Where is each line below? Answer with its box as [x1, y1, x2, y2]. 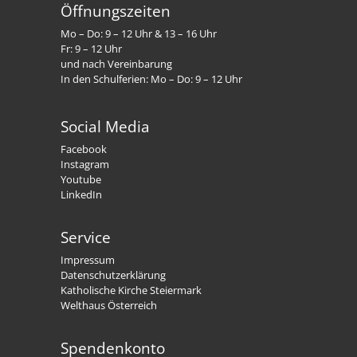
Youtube [61, 172, 102, 187]
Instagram [61, 157, 110, 172]
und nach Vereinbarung [61, 56, 173, 71]
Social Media [61, 116, 151, 138]
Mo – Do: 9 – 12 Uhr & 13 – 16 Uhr [61, 25, 218, 41]
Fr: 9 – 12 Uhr [61, 41, 123, 56]
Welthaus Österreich [61, 298, 158, 313]
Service [61, 226, 112, 249]
